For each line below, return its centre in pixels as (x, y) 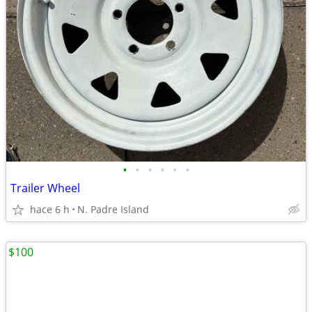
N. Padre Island (113, 209)
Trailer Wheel (45, 188)
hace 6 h (50, 209)
